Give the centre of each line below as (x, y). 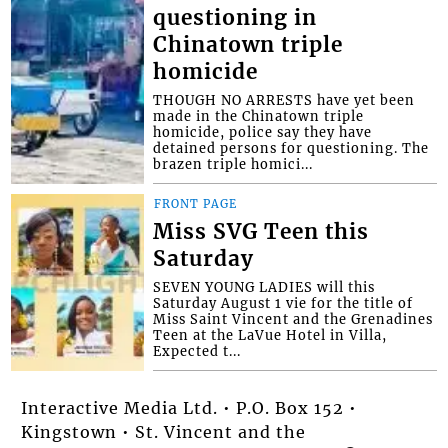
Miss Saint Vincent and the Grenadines (293, 318)
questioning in (235, 17)
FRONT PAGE (196, 203)
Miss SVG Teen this (261, 231)
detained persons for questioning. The (291, 147)
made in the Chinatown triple (259, 115)
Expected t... (197, 350)
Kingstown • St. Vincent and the (164, 431)
